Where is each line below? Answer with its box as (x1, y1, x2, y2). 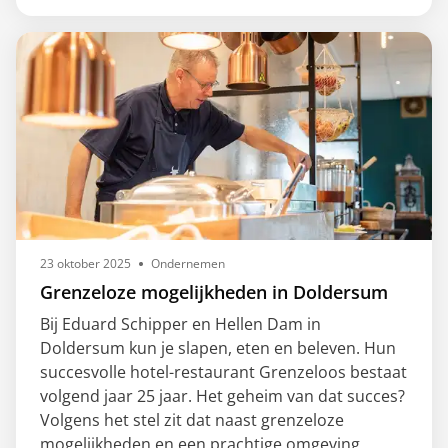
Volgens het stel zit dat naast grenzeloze (40, 408, 344, 431)
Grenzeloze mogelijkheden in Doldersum (40, 279, 388, 304)
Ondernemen (151, 254, 225, 272)
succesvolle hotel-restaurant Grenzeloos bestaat (40, 360, 407, 383)
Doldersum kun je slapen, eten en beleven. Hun (40, 336, 396, 359)
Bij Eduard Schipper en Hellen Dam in (40, 312, 321, 335)
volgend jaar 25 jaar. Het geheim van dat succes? (40, 384, 405, 407)
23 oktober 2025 (40, 254, 131, 272)
